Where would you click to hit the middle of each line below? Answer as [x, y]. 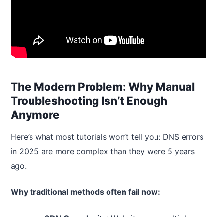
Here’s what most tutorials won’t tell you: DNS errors [107, 136]
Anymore [35, 114]
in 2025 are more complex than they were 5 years [103, 151]
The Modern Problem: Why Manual [103, 86]
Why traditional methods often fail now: [85, 192]
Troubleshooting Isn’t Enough [89, 100]
